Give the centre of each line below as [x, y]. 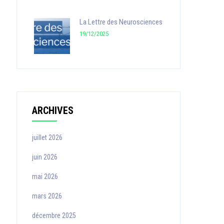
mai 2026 [45, 176]
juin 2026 [44, 157]
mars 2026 [47, 196]
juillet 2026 [47, 137]
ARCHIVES [52, 110]
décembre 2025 [54, 215]
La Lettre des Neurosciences [121, 22]
